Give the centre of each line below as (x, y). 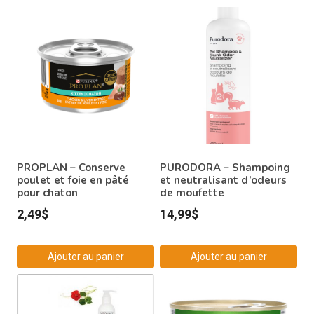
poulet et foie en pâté (73, 180)
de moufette (192, 192)
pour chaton (47, 192)
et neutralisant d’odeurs (223, 180)
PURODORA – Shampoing (225, 167)
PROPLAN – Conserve (71, 167)
